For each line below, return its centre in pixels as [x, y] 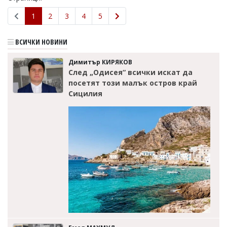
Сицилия [85, 93]
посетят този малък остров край [133, 83]
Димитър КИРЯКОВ [100, 62]
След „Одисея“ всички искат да [130, 72]
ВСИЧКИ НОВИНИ [41, 42]
